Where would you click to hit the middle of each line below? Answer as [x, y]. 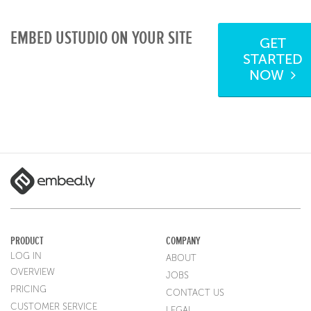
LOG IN [26, 257]
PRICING [28, 290]
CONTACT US [195, 293]
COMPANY [183, 241]
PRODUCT [27, 241]
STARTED [272, 59]
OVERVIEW [33, 272]
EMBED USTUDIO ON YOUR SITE [101, 38]
